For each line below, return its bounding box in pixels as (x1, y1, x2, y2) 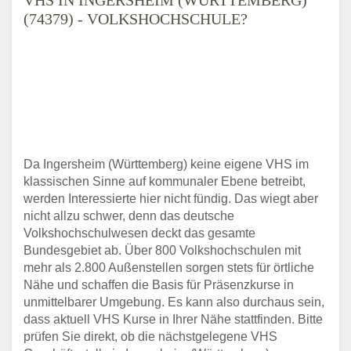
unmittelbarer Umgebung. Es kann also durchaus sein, (24, 295, 324, 309)
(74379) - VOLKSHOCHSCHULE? (24, 9, 248, 27)
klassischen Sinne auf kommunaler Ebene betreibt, (24, 174, 306, 188)
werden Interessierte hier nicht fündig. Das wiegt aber (24, 191, 318, 205)
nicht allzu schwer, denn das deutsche (24, 208, 234, 223)
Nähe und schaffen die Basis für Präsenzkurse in (24, 277, 294, 291)
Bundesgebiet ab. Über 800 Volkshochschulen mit (24, 243, 301, 257)
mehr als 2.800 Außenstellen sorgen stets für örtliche (24, 260, 314, 274)
